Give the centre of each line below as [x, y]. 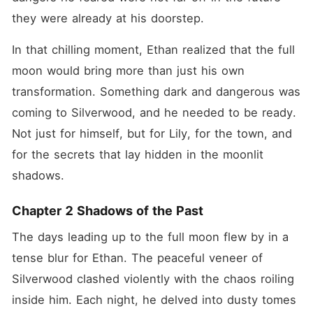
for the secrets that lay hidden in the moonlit [137, 154]
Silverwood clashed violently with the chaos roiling [153, 279]
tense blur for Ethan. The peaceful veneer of [137, 258]
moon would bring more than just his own [128, 71]
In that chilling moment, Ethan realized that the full [153, 50]
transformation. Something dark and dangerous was [156, 92]
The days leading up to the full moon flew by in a [150, 237]
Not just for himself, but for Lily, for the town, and [152, 133]
